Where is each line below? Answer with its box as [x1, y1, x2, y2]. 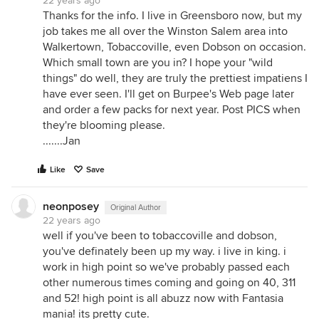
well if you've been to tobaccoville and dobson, [43, 229, 277, 243]
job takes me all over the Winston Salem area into [43, 24, 288, 38]
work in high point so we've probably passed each [43, 260, 290, 274]
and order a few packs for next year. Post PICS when [43, 103, 300, 117]
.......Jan [43, 134, 80, 148]
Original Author [110, 203, 161, 212]
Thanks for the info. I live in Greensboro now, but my [43, 9, 302, 23]
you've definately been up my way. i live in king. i [43, 244, 286, 258]
